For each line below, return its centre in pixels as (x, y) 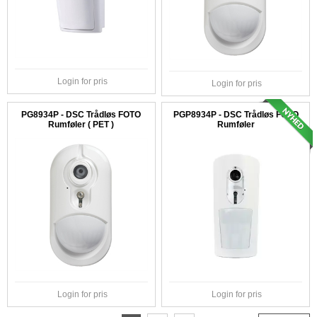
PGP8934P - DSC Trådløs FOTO (236, 116)
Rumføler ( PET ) (81, 126)
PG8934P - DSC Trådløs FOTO (81, 116)
